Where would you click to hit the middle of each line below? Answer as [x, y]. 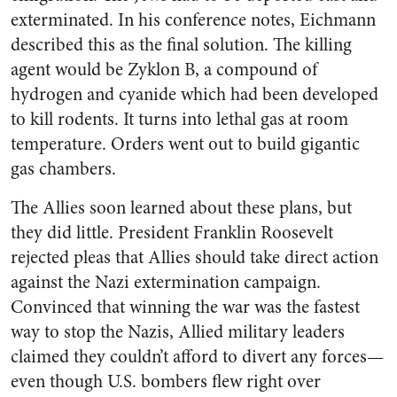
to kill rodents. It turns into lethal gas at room [179, 119]
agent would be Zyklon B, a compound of [164, 70]
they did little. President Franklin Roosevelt [172, 233]
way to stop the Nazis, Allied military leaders [178, 332]
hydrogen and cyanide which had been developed [195, 94]
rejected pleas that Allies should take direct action [195, 257]
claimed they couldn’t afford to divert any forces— [197, 357]
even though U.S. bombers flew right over [166, 381]
